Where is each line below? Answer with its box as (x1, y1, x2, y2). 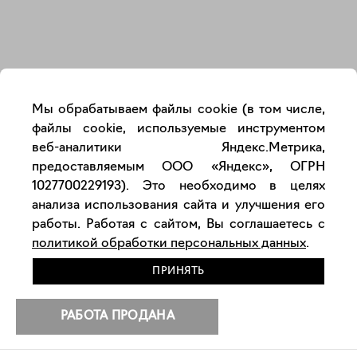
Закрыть (280, 45, 327, 58)
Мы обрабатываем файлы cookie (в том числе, (32, 104, 325, 116)
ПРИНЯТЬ (152, 266, 205, 277)
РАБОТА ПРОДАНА (60, 310, 175, 323)
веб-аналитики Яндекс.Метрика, (32, 142, 325, 155)
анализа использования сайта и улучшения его (32, 199, 325, 212)
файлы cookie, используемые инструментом (32, 123, 325, 135)
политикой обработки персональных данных (32, 237, 306, 250)
